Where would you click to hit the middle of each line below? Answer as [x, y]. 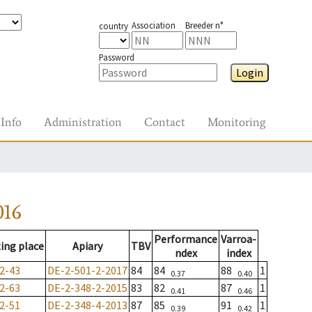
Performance [186, 239]
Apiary [87, 246]
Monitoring [236, 122]
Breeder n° [204, 25]
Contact [165, 122]
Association [153, 25]
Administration [83, 122]
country [113, 26]
